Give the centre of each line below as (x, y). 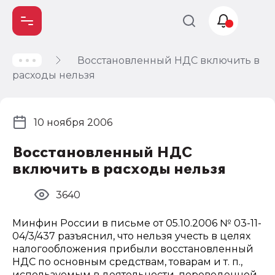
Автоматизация (73, 104)
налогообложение (82, 81)
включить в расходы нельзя (119, 169)
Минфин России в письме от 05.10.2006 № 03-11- (137, 223)
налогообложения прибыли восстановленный (133, 249)
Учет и (47, 68)
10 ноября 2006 (73, 122)
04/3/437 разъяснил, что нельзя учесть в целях (131, 236)
